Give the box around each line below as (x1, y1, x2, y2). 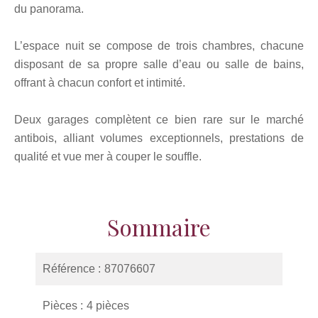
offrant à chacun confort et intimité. (14, 77, 185, 89)
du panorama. (14, 3, 84, 15)
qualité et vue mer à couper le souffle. (14, 150, 202, 163)
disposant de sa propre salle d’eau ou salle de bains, (14, 58, 304, 70)
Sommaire (107, 212, 211, 242)
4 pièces (87, 300, 129, 312)
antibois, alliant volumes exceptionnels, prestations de (14, 132, 304, 144)
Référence (43, 263, 98, 275)
